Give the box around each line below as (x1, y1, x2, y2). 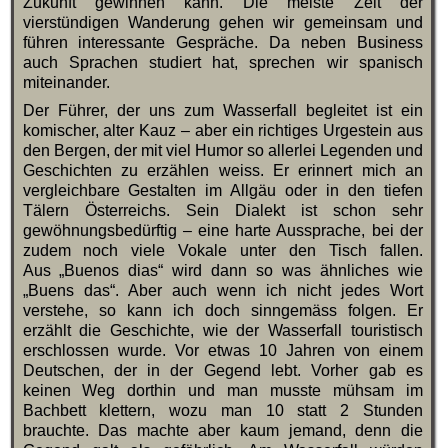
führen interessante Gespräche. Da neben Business (22, 34, 423, 52)
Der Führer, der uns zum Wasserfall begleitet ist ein (22, 102, 423, 120)
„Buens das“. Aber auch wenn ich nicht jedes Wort (22, 282, 423, 300)
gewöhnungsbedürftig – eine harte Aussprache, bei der (22, 222, 423, 240)
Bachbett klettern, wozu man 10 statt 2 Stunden (22, 402, 423, 420)
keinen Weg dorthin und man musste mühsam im (22, 382, 423, 400)
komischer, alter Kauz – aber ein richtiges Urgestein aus (22, 122, 423, 140)
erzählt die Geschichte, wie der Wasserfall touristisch (22, 322, 423, 340)
